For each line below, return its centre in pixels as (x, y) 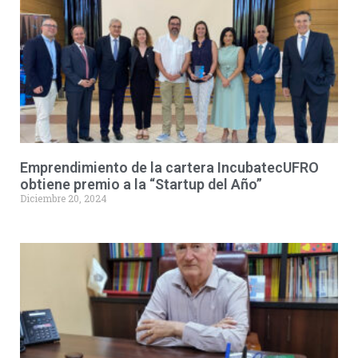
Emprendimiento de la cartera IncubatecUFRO (169, 167)
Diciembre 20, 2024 (64, 198)
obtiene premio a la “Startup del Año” (141, 184)
